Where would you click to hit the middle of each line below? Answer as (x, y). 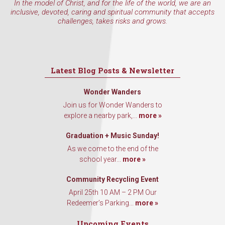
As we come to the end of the (113, 149)
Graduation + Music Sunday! (113, 136)
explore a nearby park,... (101, 116)
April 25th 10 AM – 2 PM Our (113, 193)
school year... (101, 159)
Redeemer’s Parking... (101, 203)
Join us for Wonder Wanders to (113, 105)
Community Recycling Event (113, 180)
